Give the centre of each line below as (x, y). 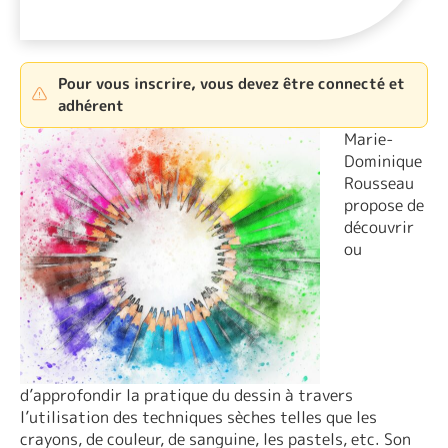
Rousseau (379, 182)
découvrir (379, 226)
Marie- (368, 138)
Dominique (383, 160)
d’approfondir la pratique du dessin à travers (186, 395)
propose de (384, 204)
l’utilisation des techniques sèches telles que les (198, 417)
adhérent (91, 105)
